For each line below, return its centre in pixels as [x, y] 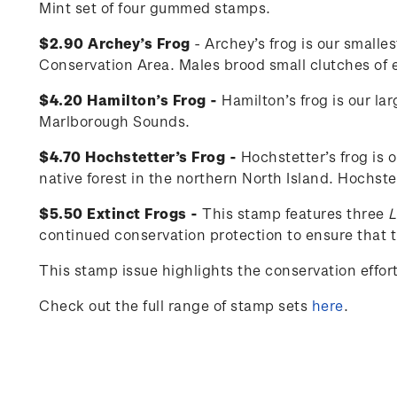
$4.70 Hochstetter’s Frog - [140, 156]
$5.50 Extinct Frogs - [121, 213]
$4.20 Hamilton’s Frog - [130, 100]
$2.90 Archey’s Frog [115, 43]
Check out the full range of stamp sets [175, 305]
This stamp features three [293, 213]
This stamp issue [98, 270]
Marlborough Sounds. [115, 121]
